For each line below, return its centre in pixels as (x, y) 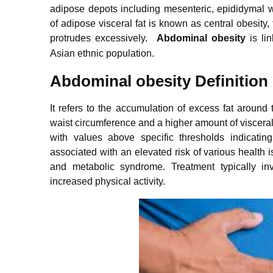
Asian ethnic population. (102, 53)
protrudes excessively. (103, 38)
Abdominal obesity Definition (159, 81)
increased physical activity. (108, 181)
